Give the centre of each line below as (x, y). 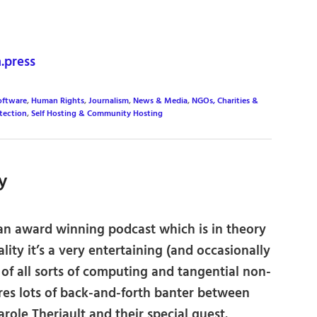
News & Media (160, 101)
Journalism (109, 101)
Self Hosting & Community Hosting (97, 114)
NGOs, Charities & (225, 101)
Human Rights (58, 101)
